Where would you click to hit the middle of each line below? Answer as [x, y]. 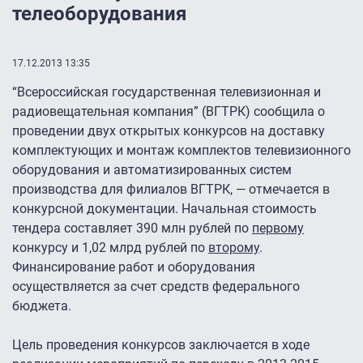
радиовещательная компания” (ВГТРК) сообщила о [169, 112]
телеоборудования [99, 14]
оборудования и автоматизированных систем [152, 170]
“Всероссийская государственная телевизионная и [167, 92]
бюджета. [42, 306]
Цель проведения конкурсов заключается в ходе [161, 345]
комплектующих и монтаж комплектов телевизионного [181, 151]
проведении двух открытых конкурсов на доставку [169, 131]
